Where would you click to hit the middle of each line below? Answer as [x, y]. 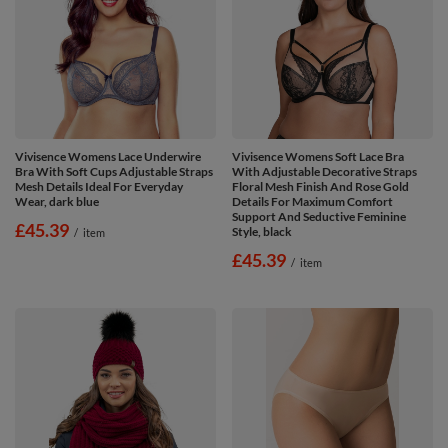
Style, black [262, 231]
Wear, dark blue [57, 201]
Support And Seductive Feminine [319, 216]
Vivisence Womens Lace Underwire [108, 156]
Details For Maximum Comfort [312, 201]
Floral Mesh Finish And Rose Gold [320, 186]
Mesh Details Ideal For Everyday [99, 186]
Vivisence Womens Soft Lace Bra [318, 156]
